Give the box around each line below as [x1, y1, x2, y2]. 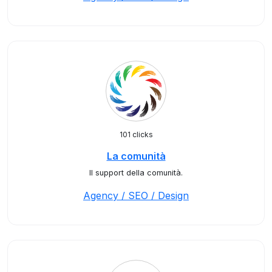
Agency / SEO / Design [83, 189, 189, 202]
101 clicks [119, 130, 153, 139]
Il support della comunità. [89, 168, 183, 177]
